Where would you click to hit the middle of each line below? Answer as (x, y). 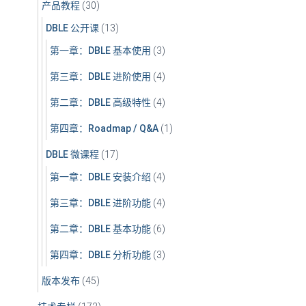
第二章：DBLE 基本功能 (100, 229)
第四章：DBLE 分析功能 (100, 255)
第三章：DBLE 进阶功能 (100, 203)
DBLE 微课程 (72, 155)
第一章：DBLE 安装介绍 (100, 177)
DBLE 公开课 (72, 28)
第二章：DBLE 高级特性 (100, 103)
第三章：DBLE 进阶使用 (100, 77)
